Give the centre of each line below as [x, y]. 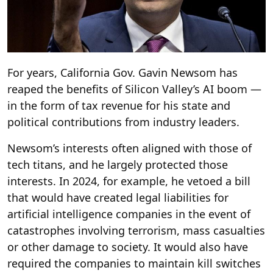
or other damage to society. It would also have [128, 246]
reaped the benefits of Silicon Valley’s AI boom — [134, 89]
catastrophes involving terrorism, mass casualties [136, 230]
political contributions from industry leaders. [123, 122]
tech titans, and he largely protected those [118, 164]
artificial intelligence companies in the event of [129, 214]
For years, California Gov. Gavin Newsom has [122, 72]
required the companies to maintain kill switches [134, 263]
